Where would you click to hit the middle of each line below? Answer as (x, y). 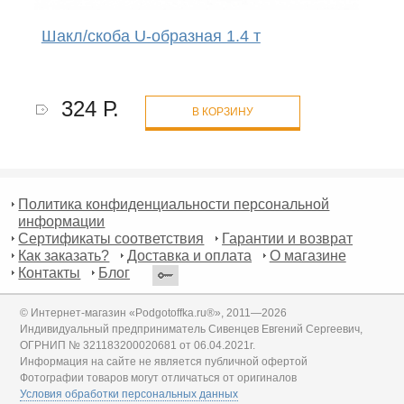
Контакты (50, 273)
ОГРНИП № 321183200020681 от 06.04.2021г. (138, 346)
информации (62, 222)
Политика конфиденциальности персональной (174, 205)
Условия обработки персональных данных (129, 395)
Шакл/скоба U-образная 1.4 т (151, 36)
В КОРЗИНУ (222, 111)
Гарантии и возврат (288, 239)
